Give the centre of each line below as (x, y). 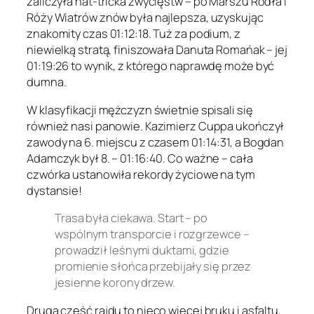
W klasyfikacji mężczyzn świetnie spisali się (140, 109)
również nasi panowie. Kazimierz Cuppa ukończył (156, 125)
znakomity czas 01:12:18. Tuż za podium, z (134, 34)
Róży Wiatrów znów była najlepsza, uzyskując (145, 18)
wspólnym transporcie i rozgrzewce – (152, 234)
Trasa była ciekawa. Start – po (131, 218)
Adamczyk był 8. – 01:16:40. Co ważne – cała (140, 158)
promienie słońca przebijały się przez (153, 266)
